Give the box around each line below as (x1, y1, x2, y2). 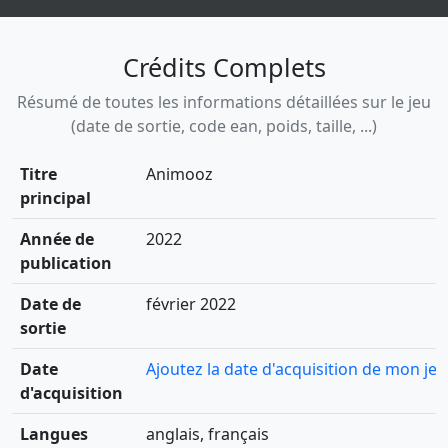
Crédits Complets (122, 50, 326, 85)
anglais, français (146, 423, 269, 446)
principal (20, 187, 91, 210)
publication (20, 252, 112, 275)
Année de (20, 228, 94, 251)
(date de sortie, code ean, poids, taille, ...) (71, 115, 377, 138)
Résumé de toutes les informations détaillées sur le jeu (17, 91, 431, 114)
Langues (20, 423, 88, 446)
